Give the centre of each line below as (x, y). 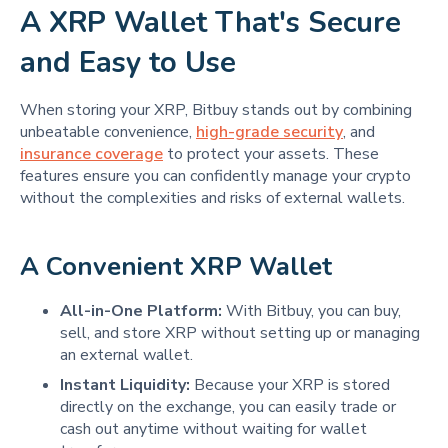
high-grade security (269, 131)
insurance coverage (91, 153)
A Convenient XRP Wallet (176, 266)
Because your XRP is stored (290, 384)
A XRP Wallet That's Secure (210, 22)
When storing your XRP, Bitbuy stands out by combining (216, 109)
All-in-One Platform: (141, 310)
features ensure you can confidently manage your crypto (215, 175)
